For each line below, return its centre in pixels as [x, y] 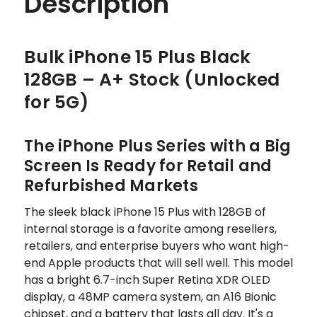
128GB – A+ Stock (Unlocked [152, 79]
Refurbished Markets [111, 185]
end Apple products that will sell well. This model [158, 263]
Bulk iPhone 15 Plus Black [138, 57]
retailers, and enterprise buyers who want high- [157, 246]
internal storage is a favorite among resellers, [150, 229]
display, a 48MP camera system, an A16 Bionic [150, 296]
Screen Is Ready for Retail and [148, 166]
